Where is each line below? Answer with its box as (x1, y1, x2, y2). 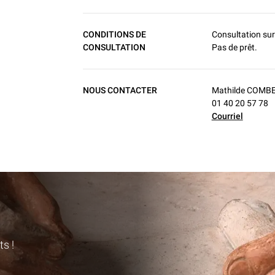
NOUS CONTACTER (83, 85, 158, 96)
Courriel (211, 111, 243, 122)
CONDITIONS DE (83, 29, 147, 40)
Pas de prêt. (211, 42, 257, 53)
